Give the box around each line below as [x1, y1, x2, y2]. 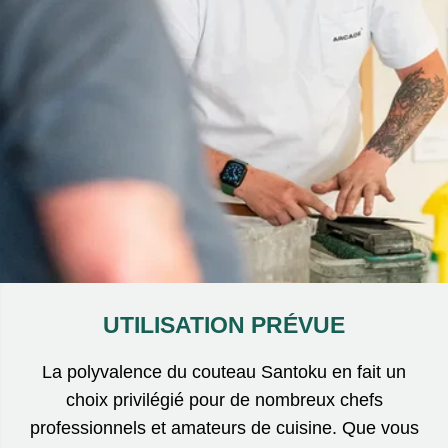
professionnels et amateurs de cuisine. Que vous [29, 417, 419, 438]
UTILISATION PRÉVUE [103, 311, 345, 338]
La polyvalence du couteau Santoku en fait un [42, 361, 406, 382]
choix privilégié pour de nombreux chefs [65, 389, 383, 410]
